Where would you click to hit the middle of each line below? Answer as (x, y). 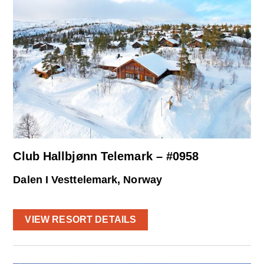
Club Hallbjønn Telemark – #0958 (106, 156)
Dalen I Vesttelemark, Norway (88, 180)
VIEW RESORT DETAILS (81, 219)
